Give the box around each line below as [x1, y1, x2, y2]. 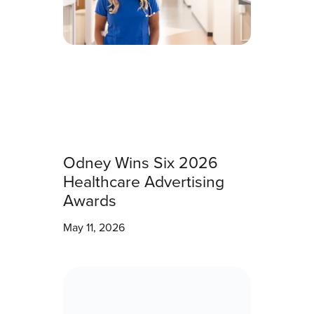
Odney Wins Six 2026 [63, 151, 218, 174]
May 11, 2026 [63, 219, 125, 235]
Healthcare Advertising [63, 170, 224, 193]
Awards [63, 189, 116, 212]
